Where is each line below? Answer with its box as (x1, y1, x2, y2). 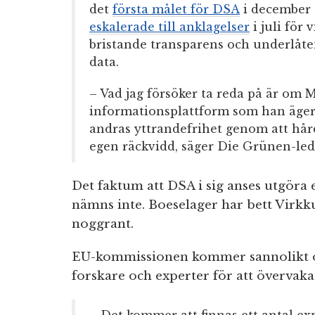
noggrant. (72, 217, 134, 232)
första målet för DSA (112, 2, 240, 17)
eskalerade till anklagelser (89, 20, 250, 34)
